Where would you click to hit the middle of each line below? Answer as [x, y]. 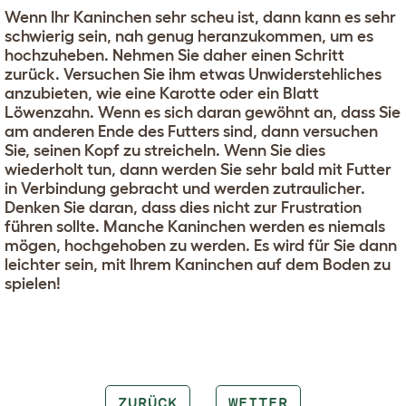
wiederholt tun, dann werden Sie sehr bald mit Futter [198, 169]
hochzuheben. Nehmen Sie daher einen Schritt [174, 55]
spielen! [33, 283]
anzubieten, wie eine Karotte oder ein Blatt [162, 93]
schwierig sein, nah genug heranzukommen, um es [189, 36]
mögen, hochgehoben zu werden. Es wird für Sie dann [201, 245]
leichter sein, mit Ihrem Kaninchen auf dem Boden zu [198, 264]
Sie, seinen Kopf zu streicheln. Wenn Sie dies [165, 150]
